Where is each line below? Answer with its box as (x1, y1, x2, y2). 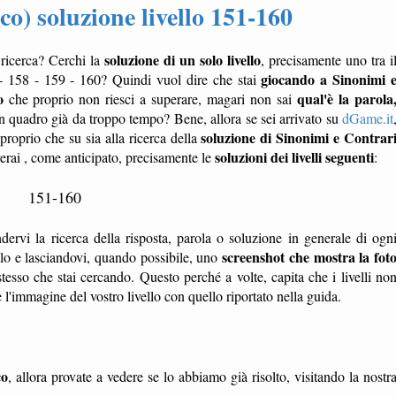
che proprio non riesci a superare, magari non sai (3, 89, 298, 108)
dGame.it (342, 109, 394, 127)
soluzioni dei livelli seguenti (215, 147, 374, 167)
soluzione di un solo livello (104, 49, 261, 70)
